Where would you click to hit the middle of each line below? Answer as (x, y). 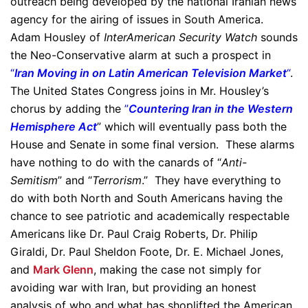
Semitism (34, 180)
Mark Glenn (63, 269)
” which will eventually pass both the (192, 126)
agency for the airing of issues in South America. (139, 19)
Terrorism (117, 180)
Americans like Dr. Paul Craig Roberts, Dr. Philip (134, 234)
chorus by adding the (67, 109)
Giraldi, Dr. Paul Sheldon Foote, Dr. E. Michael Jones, (147, 252)
